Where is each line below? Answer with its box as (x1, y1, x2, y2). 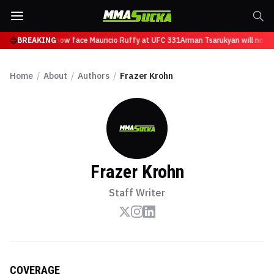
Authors (78, 70, 109, 81)
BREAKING (17, 35, 56, 45)
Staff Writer (109, 187, 165, 199)
